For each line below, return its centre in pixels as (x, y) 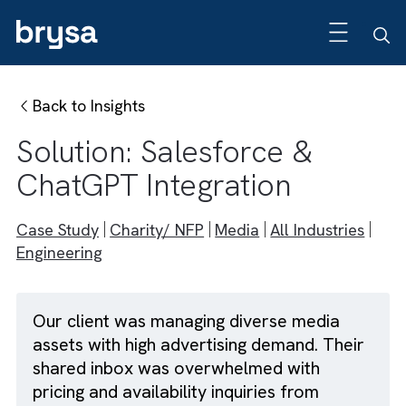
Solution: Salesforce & (183, 168)
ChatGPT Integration (171, 205)
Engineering (66, 280)
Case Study (64, 255)
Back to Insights (99, 117)
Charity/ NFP (174, 255)
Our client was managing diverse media (207, 356)
